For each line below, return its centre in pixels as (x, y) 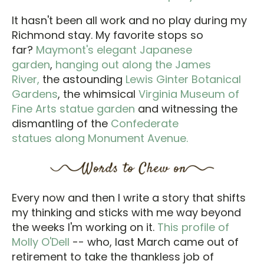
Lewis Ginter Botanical (183, 79)
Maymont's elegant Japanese (114, 49)
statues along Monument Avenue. (100, 138)
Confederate (145, 123)
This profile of (193, 227)
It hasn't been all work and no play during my (129, 20)
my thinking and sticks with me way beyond (126, 213)
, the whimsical (98, 94)
